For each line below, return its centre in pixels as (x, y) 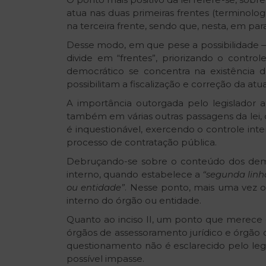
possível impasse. (105, 259)
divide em (92, 58)
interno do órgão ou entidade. (134, 201)
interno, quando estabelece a (134, 175)
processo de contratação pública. (142, 142)
